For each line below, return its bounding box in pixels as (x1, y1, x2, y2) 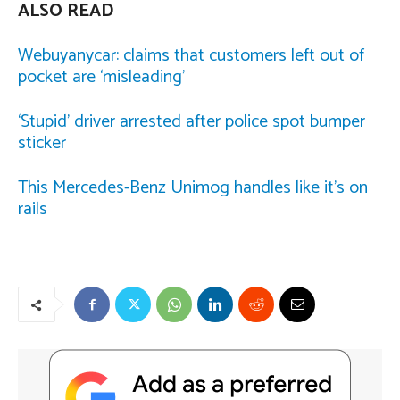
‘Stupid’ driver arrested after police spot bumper (18, 106, 365, 137)
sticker (18, 128, 66, 158)
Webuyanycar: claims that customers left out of (18, 40, 364, 71)
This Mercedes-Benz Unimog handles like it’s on (18, 172, 368, 203)
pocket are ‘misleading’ (18, 62, 185, 92)
